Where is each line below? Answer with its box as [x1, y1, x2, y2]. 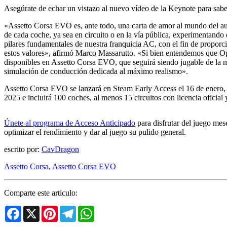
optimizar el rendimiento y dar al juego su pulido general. [4, 128, 186, 137]
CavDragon [42, 145, 79, 154]
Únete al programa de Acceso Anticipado [4, 119, 135, 128]
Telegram [76, 205, 106, 214]
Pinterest [58, 205, 85, 214]
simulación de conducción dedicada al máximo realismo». [4, 67, 188, 76]
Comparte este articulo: [4, 188, 78, 198]
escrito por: [4, 145, 42, 154]
